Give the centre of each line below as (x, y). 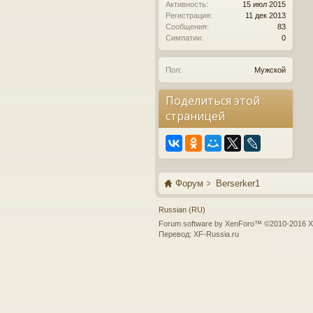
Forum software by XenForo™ (211, 224)
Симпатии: (184, 38)
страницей (195, 116)
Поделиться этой (213, 101)
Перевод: (176, 234)
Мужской (270, 70)
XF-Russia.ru (216, 234)
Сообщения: (187, 27)
